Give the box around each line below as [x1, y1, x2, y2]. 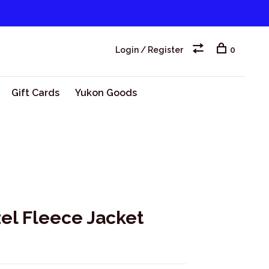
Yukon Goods [74, 87, 137, 98]
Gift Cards [11, 87, 59, 98]
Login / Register [115, 45, 183, 55]
